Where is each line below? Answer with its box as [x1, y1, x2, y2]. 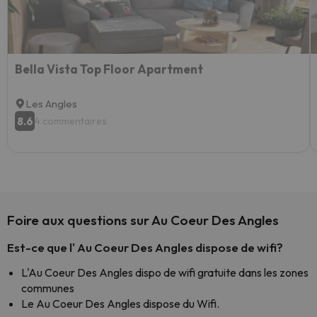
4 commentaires [35, 115, 107, 127]
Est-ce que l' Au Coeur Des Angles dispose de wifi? [7, 240, 283, 255]
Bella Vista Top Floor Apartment [15, 62, 203, 76]
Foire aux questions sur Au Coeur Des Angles [7, 212, 279, 229]
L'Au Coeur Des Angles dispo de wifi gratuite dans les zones [21, 265, 309, 279]
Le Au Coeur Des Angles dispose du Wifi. [21, 296, 219, 311]
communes [21, 281, 74, 295]
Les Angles [25, 97, 77, 110]
